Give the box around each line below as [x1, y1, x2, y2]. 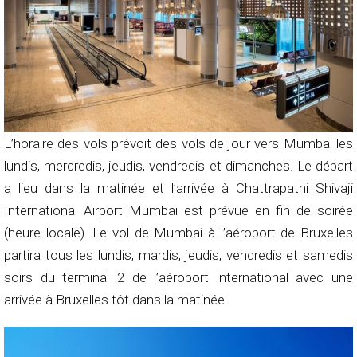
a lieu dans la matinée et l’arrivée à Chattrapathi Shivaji [4, 180, 353, 197]
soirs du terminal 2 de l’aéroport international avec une [4, 269, 353, 286]
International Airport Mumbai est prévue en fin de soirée [4, 202, 353, 219]
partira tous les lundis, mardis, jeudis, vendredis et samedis [4, 247, 353, 264]
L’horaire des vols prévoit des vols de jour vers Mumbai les [4, 135, 353, 152]
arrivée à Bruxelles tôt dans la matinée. [4, 292, 228, 308]
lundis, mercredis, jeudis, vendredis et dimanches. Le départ [4, 158, 353, 175]
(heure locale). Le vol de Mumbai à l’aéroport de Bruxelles [4, 225, 353, 241]
